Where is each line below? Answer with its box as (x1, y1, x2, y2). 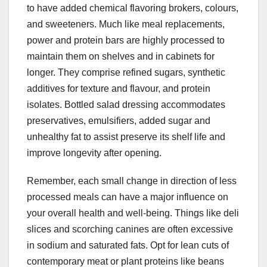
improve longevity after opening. (27, 148, 162, 159)
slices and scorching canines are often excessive (27, 224, 233, 235)
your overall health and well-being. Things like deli (27, 208, 239, 219)
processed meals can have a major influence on (27, 192, 228, 203)
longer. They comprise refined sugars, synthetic (27, 67, 225, 78)
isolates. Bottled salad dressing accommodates (27, 100, 225, 110)
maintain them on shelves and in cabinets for (27, 51, 215, 62)
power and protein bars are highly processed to (27, 35, 225, 46)
